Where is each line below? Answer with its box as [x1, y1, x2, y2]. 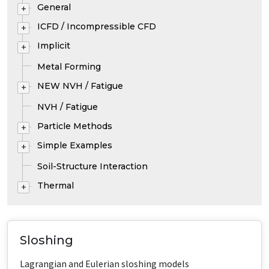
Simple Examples [37, 140, 112, 151]
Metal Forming [37, 61, 101, 72]
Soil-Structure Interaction [37, 161, 148, 172]
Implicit [37, 40, 70, 51]
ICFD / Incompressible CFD [37, 21, 156, 32]
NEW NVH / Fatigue [37, 80, 123, 91]
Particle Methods [37, 121, 112, 131]
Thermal [37, 180, 74, 191]
